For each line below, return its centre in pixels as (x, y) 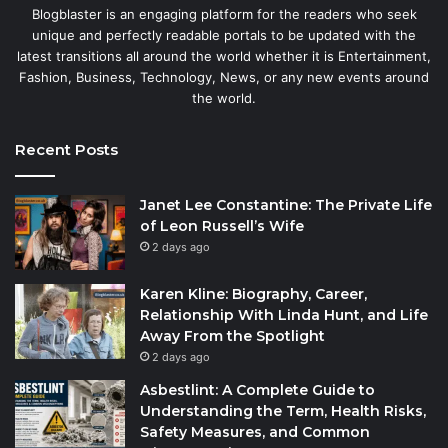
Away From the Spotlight (232, 335)
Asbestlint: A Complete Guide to (257, 389)
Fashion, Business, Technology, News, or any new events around (224, 76)
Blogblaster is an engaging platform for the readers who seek (224, 13)
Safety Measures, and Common (255, 431)
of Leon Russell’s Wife (222, 225)
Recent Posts (66, 149)
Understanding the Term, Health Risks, (283, 410)
